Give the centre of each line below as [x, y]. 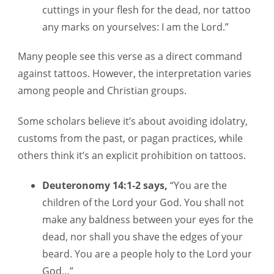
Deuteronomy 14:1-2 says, [105, 186]
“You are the [197, 186]
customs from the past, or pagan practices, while [130, 138]
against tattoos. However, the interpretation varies [135, 74]
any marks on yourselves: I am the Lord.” [135, 27]
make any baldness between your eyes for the [148, 220]
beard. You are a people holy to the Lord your [147, 254]
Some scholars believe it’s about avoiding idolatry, [133, 121]
